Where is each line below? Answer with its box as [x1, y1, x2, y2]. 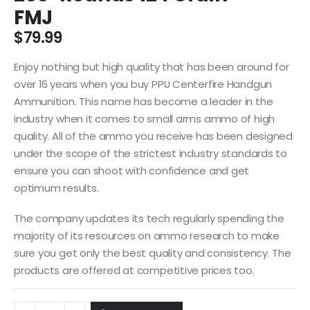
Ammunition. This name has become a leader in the [14, 94, 273, 109]
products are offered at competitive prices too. [14, 262, 255, 277]
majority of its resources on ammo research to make [14, 228, 280, 243]
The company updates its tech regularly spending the [14, 210, 284, 226]
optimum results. [14, 181, 99, 196]
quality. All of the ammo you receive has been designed [14, 129, 293, 144]
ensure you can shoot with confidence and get [14, 163, 250, 179]
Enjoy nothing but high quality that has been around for [14, 60, 289, 75]
